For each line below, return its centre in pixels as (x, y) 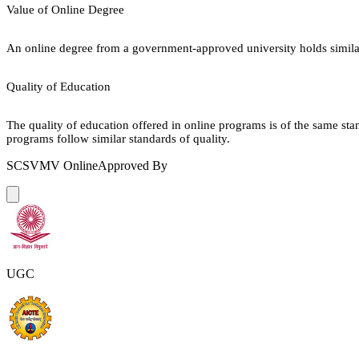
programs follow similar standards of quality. (118, 138)
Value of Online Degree (65, 9)
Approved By (133, 165)
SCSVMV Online (52, 165)
